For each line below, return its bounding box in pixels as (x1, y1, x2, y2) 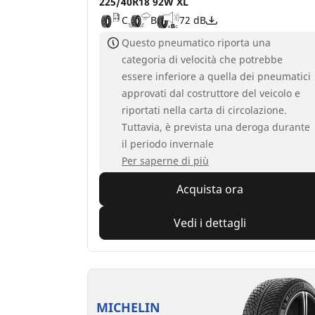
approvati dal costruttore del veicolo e (122, 86, 300, 100)
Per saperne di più (122, 153, 209, 167)
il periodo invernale (122, 136, 214, 150)
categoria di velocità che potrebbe (122, 52, 283, 66)
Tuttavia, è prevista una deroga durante (122, 120, 310, 134)
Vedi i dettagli (174, 214, 247, 231)
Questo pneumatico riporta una (122, 35, 271, 49)
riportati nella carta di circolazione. (122, 103, 287, 117)
